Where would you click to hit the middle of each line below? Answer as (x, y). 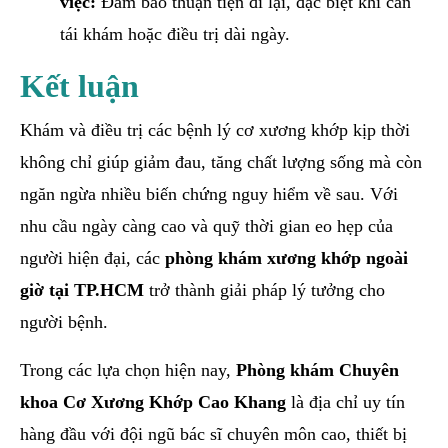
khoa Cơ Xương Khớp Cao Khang (153, 401)
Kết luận (79, 85)
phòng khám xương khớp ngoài (286, 257)
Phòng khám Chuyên (317, 369)
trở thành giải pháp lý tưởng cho (264, 289)
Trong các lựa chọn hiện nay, (128, 369)
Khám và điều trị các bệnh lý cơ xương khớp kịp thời (215, 129)
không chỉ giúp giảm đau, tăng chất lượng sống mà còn (221, 161)
